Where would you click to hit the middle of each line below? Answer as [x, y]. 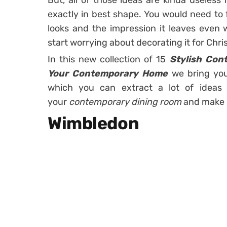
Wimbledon [93, 123]
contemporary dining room [126, 102]
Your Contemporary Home [108, 73]
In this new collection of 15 [109, 59]
